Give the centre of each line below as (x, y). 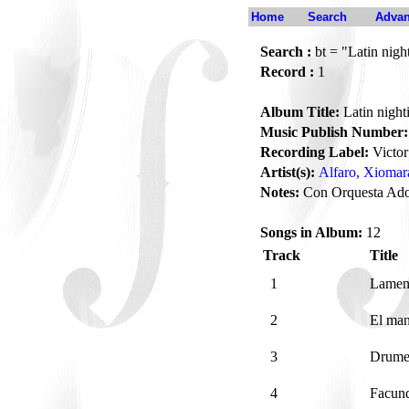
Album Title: (300, 112)
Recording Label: (315, 152)
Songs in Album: (311, 232)
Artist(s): (288, 172)
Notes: (280, 192)
